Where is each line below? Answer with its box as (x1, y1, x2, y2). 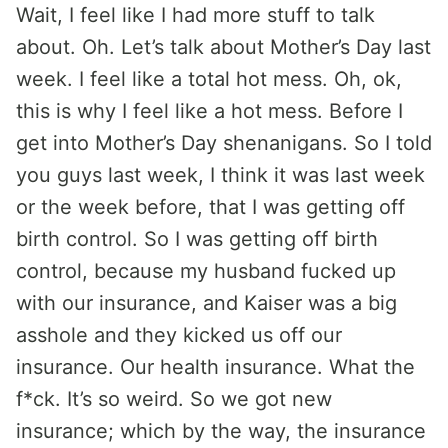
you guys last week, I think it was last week (16, 163, 425, 187)
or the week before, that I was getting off (16, 195, 405, 219)
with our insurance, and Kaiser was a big (16, 291, 397, 315)
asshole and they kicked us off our (16, 323, 342, 347)
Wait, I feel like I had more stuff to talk (16, 3, 375, 27)
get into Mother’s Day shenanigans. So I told (16, 131, 432, 155)
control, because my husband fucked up (16, 259, 396, 283)
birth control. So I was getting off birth (16, 227, 378, 251)
